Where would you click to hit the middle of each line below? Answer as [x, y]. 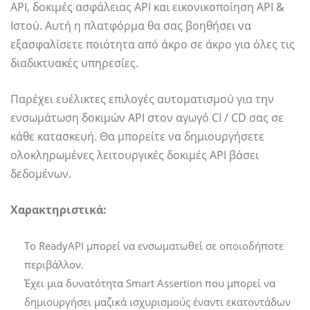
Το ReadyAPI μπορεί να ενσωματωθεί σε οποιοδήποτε [154, 245]
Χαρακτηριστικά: [58, 209]
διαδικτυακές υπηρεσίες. [74, 63]
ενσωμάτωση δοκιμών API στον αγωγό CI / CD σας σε [147, 117]
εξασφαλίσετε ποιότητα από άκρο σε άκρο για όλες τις [153, 44]
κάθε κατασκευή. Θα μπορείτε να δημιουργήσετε [137, 136]
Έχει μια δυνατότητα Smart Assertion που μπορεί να [150, 283]
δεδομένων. [41, 173]
